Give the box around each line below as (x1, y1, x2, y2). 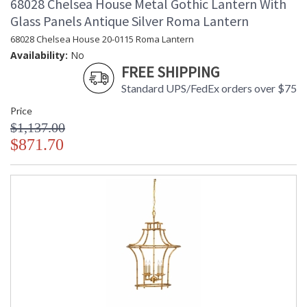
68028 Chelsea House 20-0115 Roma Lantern (10, 33, 194, 46)
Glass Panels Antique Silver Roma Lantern (10, 12, 249, 30)
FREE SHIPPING (121, 62, 219, 82)
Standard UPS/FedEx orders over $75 (121, 82, 297, 95)
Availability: (10, 49, 68, 62)
